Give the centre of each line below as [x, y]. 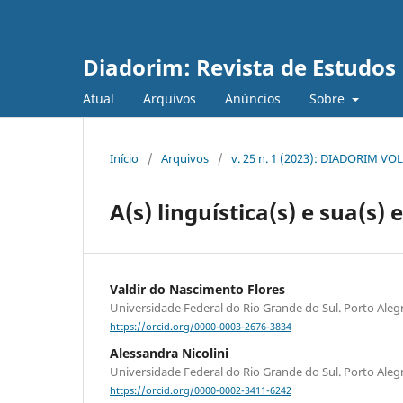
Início [124, 158]
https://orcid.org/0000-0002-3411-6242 [201, 391]
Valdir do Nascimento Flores [197, 289]
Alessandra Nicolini [169, 354]
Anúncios [253, 98]
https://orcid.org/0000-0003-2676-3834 [201, 327]
